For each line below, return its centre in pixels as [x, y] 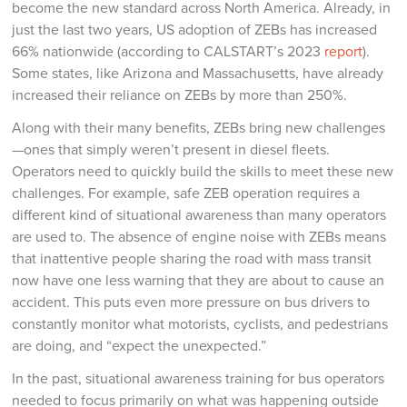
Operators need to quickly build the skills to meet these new [203, 172]
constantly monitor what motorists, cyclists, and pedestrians [200, 324]
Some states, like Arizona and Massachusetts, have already [198, 74]
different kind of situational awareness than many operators [199, 215]
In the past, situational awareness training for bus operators [199, 379]
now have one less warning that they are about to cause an [199, 281]
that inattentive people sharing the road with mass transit [192, 259]
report [344, 52]
